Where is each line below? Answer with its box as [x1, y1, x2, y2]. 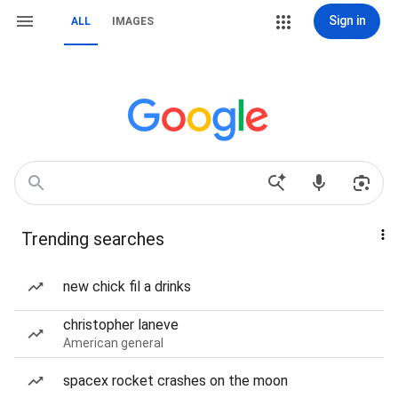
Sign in [328, 13, 366, 28]
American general [63, 336, 163, 350]
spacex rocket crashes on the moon [63, 372, 288, 389]
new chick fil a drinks [63, 278, 191, 295]
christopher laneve [63, 316, 179, 333]
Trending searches [21, 228, 164, 250]
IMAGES [112, 15, 154, 28]
